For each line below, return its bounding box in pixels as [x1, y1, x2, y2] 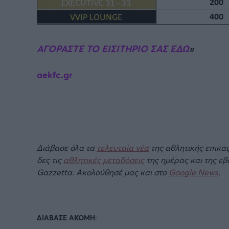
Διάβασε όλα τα [37, 142, 97, 153]
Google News [169, 166, 218, 177]
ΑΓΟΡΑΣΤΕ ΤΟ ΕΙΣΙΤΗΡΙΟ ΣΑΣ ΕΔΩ [37, 42, 189, 55]
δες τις [37, 154, 63, 165]
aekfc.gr [37, 68, 73, 81]
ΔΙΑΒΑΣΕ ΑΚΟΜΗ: [37, 212, 97, 222]
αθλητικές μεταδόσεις [63, 154, 144, 165]
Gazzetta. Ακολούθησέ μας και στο [37, 166, 169, 177]
